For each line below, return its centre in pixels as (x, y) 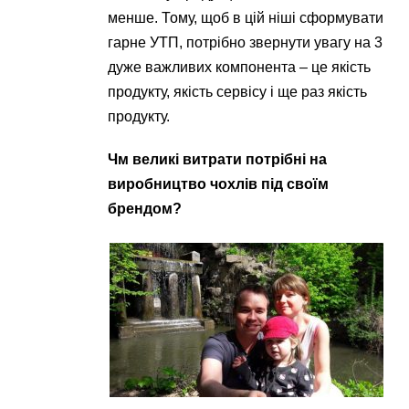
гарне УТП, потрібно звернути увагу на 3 (246, 42)
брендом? (145, 209)
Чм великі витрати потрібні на (218, 159)
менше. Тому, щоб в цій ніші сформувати (246, 18)
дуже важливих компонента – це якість (240, 67)
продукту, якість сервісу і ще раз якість (238, 92)
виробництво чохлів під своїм (219, 184)
